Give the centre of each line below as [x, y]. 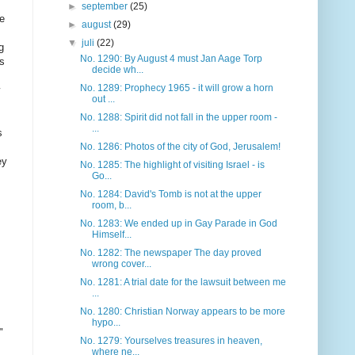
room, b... [111, 206]
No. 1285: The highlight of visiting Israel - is [172, 165]
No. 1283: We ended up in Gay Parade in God [178, 224]
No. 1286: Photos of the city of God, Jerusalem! [180, 147]
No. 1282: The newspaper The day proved [170, 253]
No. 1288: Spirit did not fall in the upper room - [178, 118]
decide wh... [117, 70]
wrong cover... [121, 264]
